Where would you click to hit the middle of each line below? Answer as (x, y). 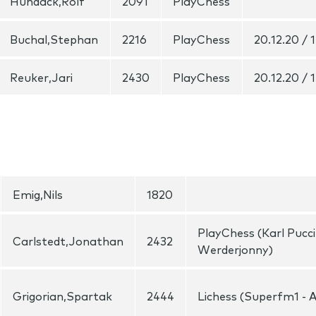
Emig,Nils (38, 194)
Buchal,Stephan (54, 39)
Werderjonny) (235, 249)
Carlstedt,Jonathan (68, 241)
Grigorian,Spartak (62, 296)
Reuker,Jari (41, 77)
